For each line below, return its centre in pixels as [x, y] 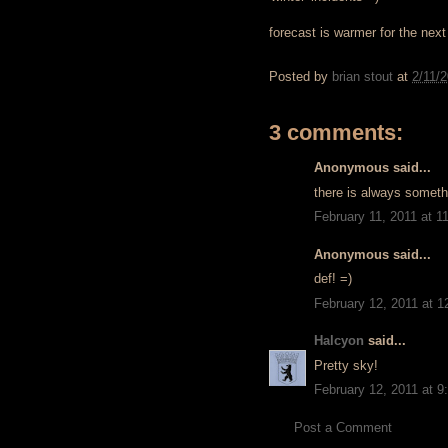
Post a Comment [343, 427]
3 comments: [336, 132]
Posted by [300, 77]
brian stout [362, 77]
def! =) [333, 278]
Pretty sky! [346, 365]
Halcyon [339, 340]
